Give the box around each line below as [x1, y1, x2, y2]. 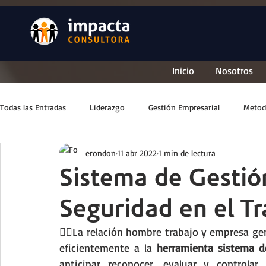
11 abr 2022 [118, 147, 157, 158]
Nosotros [216, 65, 253, 77]
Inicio [172, 65, 194, 77]
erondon [85, 147, 116, 158]
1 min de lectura [159, 147, 216, 158]
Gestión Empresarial [148, 102, 220, 112]
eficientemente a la [59, 241, 157, 254]
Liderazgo [90, 102, 125, 112]
